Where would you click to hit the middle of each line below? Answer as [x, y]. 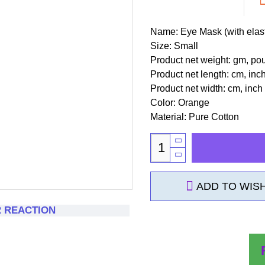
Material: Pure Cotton [195, 117]
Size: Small [174, 46]
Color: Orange [180, 102]
